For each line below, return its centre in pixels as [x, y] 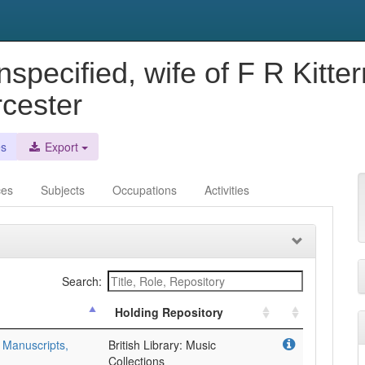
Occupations [145, 190]
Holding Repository [169, 312]
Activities [227, 190]
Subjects [63, 190]
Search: [82, 281]
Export [60, 147]
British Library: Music [162, 345]
